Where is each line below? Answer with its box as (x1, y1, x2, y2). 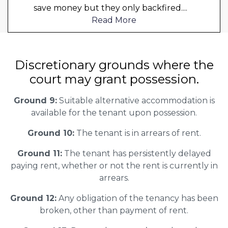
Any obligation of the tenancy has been (56, 193, 218, 203)
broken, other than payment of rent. (40, 205, 188, 215)
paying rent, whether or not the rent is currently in (10, 160, 218, 170)
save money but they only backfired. (33, 3, 183, 13)
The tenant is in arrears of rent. (74, 128, 201, 138)
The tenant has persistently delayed (62, 148, 211, 158)
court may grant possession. (29, 71, 199, 87)
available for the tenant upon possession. (31, 107, 197, 118)
